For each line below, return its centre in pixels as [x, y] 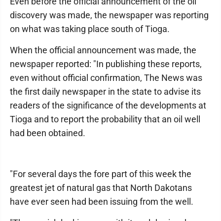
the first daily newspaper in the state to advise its [105, 92]
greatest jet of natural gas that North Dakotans [101, 188]
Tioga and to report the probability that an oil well [105, 119]
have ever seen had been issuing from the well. [102, 202]
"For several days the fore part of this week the [101, 174]
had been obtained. [48, 133]
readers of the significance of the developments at [108, 106]
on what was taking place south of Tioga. [90, 29]
